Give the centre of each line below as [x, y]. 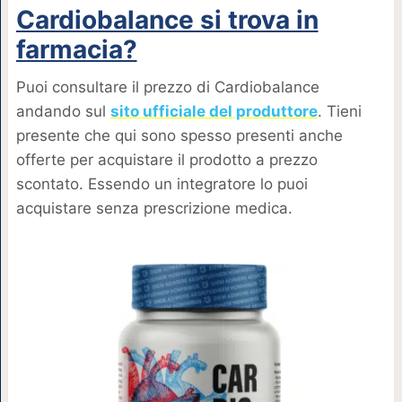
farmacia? [76, 50]
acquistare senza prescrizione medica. [154, 209]
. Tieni [339, 112]
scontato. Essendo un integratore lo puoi [162, 184]
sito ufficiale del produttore [214, 112]
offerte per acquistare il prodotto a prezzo [166, 160]
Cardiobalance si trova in [167, 20]
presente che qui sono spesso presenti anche [179, 136]
